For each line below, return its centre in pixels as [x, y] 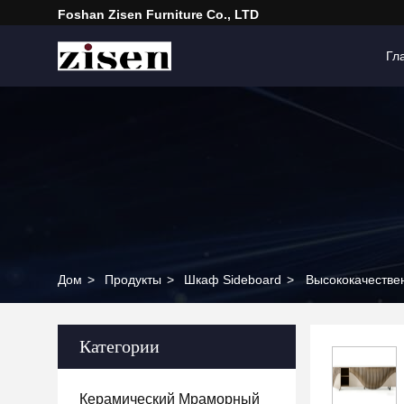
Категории [119, 346]
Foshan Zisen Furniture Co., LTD [158, 14]
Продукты [133, 280]
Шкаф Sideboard [233, 280]
